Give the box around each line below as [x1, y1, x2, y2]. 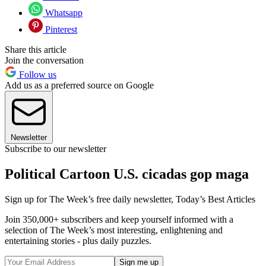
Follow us [17, 69, 56, 80]
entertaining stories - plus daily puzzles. [5, 235, 151, 246]
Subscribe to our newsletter [5, 144, 106, 154]
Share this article [5, 45, 66, 55]
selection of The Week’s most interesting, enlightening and [5, 224, 223, 235]
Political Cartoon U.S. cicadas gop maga [5, 166, 249, 182]
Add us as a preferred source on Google [5, 80, 154, 91]
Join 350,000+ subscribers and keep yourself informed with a [5, 214, 233, 224]
